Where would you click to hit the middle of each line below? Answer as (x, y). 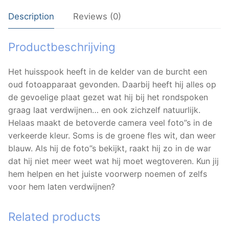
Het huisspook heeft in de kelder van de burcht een (108, 71)
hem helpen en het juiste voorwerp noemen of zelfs (108, 174)
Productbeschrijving (62, 47)
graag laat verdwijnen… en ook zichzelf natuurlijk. (104, 110)
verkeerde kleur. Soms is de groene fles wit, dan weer (112, 135)
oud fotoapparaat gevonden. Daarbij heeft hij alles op (112, 84)
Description (31, 17)
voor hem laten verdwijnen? (62, 186)
